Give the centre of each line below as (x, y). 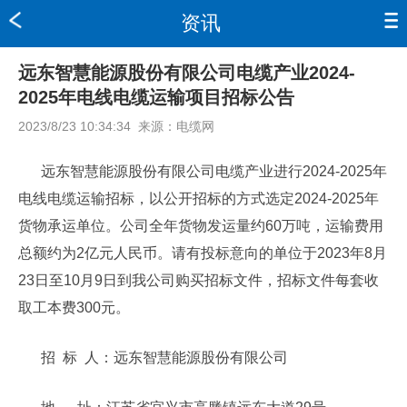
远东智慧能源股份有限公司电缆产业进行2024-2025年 (214, 171)
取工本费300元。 (74, 308)
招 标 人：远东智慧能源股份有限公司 (164, 357)
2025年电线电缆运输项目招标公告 (156, 97)
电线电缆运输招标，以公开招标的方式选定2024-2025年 (199, 199)
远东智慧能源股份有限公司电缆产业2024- (187, 73)
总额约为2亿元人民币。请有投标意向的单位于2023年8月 (203, 253)
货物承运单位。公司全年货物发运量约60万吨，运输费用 (201, 226)
